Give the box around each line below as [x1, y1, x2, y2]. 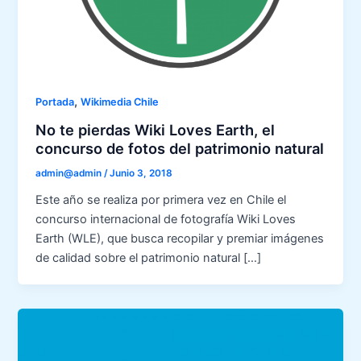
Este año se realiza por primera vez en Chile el [35, 192, 287, 207]
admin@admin [35, 167, 105, 179]
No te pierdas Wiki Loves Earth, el [35, 120, 276, 139]
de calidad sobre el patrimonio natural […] [35, 250, 262, 265]
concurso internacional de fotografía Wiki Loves [35, 211, 297, 226]
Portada [35, 96, 75, 109]
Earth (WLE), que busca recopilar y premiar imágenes [35, 230, 325, 246]
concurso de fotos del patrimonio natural [35, 139, 325, 157]
